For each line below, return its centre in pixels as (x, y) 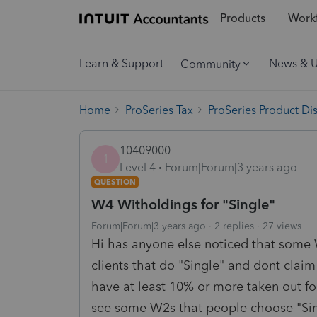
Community (211, 64)
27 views (282, 226)
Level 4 (138, 167)
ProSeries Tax (159, 110)
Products (242, 18)
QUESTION (115, 181)
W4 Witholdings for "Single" (183, 204)
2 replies (234, 226)
